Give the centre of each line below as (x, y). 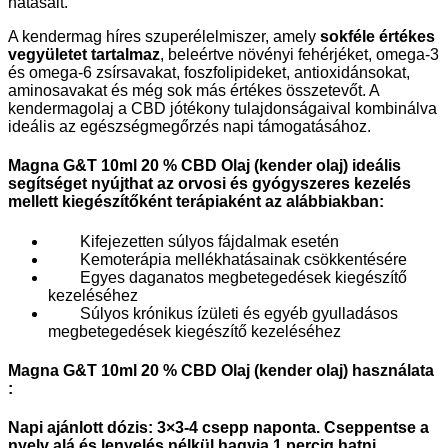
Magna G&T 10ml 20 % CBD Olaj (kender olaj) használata (221, 370)
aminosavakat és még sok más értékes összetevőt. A (193, 91)
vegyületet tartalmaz (84, 55)
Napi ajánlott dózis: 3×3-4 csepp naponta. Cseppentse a (218, 428)
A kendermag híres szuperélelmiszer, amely (164, 37)
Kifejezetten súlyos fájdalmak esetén (193, 241)
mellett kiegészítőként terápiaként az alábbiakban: (196, 202)
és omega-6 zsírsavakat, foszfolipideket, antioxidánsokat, (209, 73)
